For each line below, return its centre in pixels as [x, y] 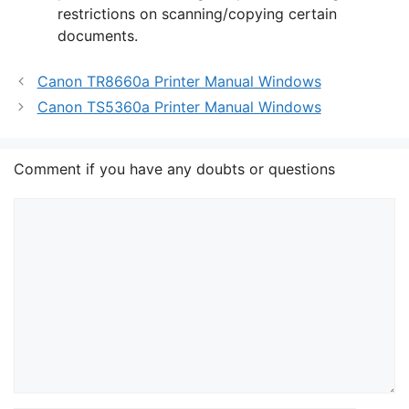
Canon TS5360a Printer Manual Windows [179, 107]
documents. [98, 36]
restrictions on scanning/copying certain [197, 14]
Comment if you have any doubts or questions [174, 169]
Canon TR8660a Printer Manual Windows [179, 82]
